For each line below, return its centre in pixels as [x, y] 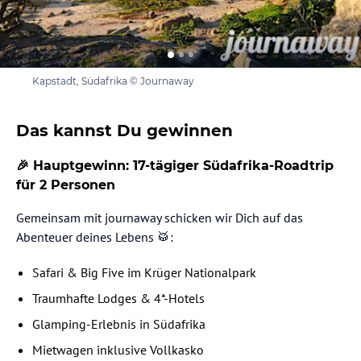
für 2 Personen [66, 185]
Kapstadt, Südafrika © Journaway [113, 81]
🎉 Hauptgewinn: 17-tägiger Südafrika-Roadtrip [175, 166]
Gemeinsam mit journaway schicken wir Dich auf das [160, 218]
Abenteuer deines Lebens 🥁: [95, 237]
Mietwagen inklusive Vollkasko [118, 350]
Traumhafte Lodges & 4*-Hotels [118, 299]
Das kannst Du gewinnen [124, 131]
